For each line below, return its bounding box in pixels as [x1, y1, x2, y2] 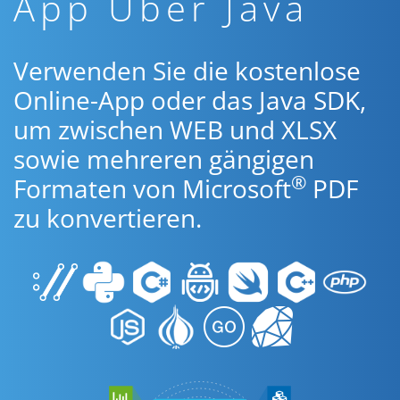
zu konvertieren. [13, 201, 202, 235]
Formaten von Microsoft [13, 171, 291, 205]
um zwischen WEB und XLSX [13, 112, 337, 146]
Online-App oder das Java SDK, [13, 83, 366, 117]
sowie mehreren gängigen [13, 142, 314, 176]
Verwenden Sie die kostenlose [13, 54, 361, 87]
